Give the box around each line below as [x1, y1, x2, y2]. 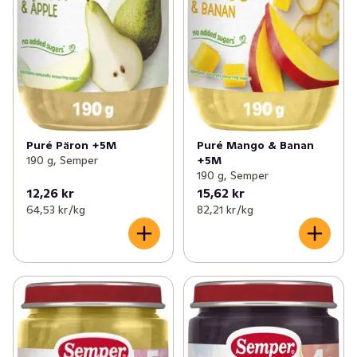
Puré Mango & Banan [196, 138, 314, 153]
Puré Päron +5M [26, 138, 116, 153]
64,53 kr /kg [26, 202, 85, 218]
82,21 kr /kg [196, 202, 253, 218]
